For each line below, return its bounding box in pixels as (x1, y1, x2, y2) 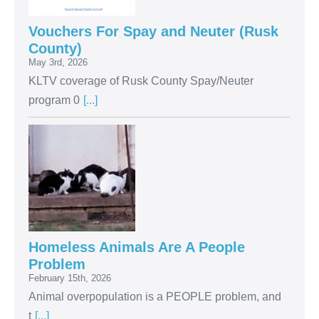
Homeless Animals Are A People (28, 239, 245, 256)
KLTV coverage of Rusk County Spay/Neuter (28, 75, 253, 88)
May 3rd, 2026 (28, 57, 88, 68)
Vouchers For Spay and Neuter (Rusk (28, 23, 278, 40)
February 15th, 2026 (28, 273, 111, 284)
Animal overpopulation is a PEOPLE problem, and (28, 291, 281, 303)
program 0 (28, 94, 80, 107)
